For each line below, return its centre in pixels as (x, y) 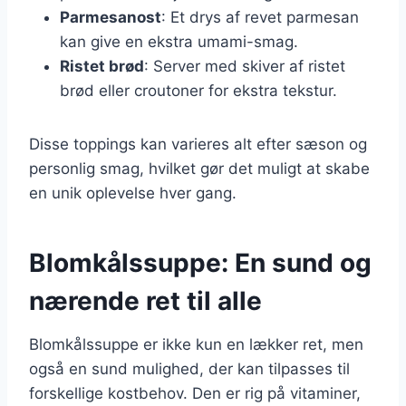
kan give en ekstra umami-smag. (179, 41)
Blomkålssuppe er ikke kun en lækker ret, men (196, 344)
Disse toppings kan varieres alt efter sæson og (198, 144)
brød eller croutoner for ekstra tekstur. (198, 90)
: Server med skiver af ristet (245, 66)
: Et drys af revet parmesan (260, 17)
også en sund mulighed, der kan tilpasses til (189, 368)
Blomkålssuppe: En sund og (200, 262)
